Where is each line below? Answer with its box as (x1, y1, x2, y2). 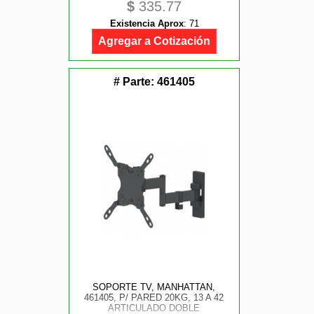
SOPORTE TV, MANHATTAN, (93, 282, 216, 292)
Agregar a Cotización (98, 35, 210, 47)
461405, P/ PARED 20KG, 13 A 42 (84, 292, 224, 303)
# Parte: (114, 76, 157, 88)
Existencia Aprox (109, 18, 184, 29)
